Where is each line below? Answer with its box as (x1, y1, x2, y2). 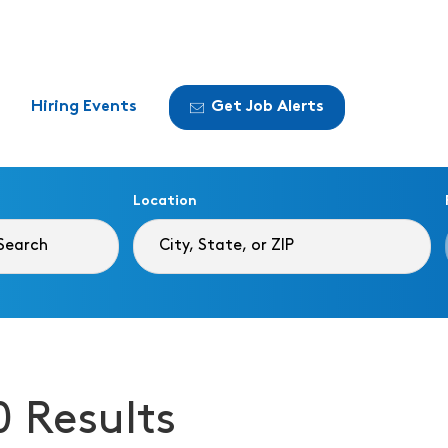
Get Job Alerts (211, 99, 324, 115)
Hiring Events (31, 99, 137, 115)
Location (133, 194, 197, 209)
